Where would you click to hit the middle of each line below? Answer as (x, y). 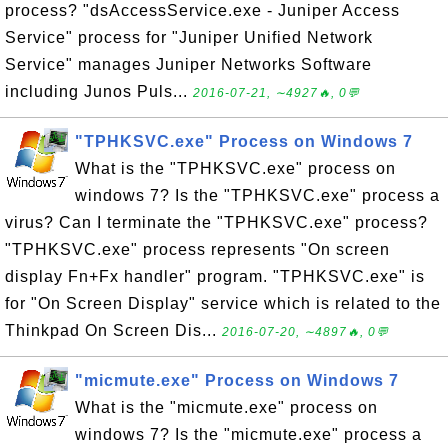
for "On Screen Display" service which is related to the (223, 303)
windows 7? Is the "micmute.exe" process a (248, 434)
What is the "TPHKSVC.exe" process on (235, 168)
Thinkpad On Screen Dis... (113, 330)
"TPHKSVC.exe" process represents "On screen (197, 249)
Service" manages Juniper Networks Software (188, 64)
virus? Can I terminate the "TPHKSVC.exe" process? (216, 222)
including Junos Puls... (99, 91)
